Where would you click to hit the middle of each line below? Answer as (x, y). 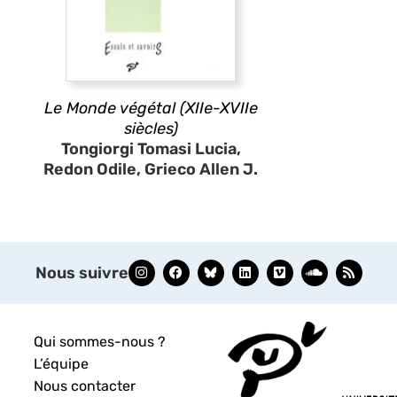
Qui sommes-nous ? (100, 341)
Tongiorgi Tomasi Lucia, (151, 148)
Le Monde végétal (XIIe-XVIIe (151, 108)
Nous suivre (82, 272)
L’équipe (62, 363)
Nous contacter (85, 385)
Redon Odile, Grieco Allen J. (151, 169)
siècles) (151, 128)
